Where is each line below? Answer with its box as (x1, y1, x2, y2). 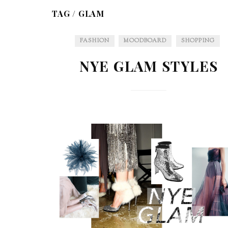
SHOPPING (181, 37, 215, 45)
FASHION (80, 37, 109, 45)
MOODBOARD (124, 37, 167, 45)
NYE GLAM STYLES (79, 56, 218, 75)
